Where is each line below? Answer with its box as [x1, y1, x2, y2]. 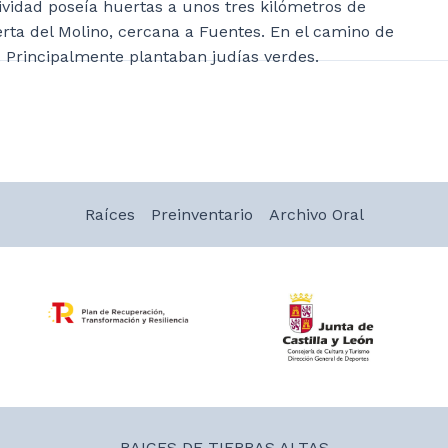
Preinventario [150, 205, 253, 225]
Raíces [84, 205, 135, 225]
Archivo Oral [268, 205, 364, 225]
